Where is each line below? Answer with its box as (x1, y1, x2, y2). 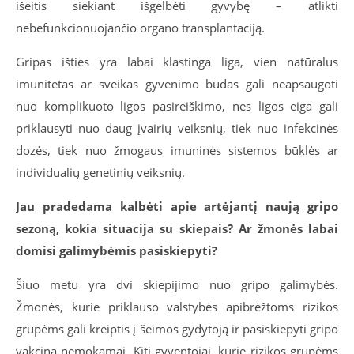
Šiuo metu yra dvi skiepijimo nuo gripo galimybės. (16, 277, 338, 292)
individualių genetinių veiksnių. (16, 164, 185, 180)
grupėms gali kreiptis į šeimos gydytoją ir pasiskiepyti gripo (16, 321, 338, 337)
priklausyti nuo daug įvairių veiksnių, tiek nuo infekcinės (16, 120, 338, 136)
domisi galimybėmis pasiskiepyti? (16, 243, 217, 258)
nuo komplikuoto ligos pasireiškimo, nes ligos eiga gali (16, 98, 338, 114)
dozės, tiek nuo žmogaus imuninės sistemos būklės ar (16, 142, 338, 158)
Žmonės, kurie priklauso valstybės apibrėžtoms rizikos (16, 299, 338, 314)
